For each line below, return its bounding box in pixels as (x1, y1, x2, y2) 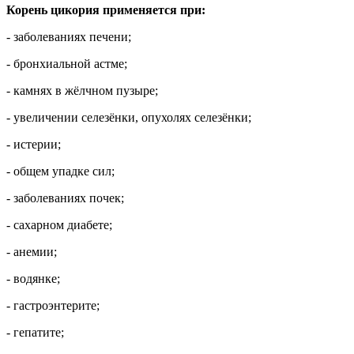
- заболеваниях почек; (6, 190, 124, 205)
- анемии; (6, 244, 57, 258)
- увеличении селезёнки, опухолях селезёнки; (6, 110, 251, 124)
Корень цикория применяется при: (6, 2, 209, 17)
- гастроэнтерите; (6, 298, 100, 312)
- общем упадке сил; (6, 164, 115, 178)
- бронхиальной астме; (6, 56, 127, 70)
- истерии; (6, 137, 61, 151)
